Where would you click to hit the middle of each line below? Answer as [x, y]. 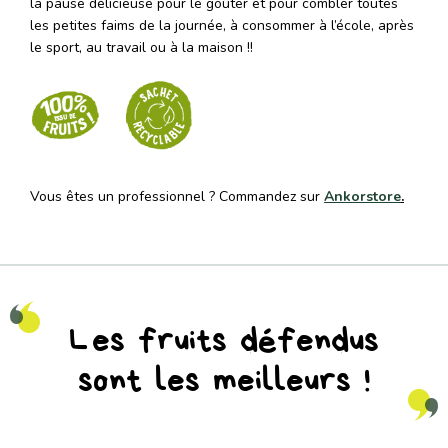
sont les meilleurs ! [224, 380]
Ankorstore [362, 197]
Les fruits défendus [224, 340]
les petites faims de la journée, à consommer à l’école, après [222, 26]
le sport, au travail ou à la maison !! [141, 48]
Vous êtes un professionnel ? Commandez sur [177, 197]
